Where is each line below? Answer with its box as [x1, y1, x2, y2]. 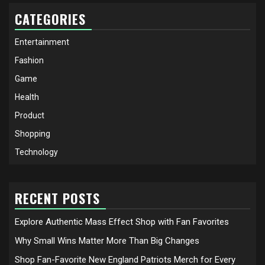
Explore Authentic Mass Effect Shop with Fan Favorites [15, 216, 229, 227]
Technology [15, 147, 58, 157]
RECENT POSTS [15, 188, 100, 208]
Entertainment [15, 37, 69, 47]
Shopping [15, 128, 50, 138]
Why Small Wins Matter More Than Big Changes [15, 235, 199, 246]
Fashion [15, 55, 44, 65]
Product [15, 110, 44, 120]
